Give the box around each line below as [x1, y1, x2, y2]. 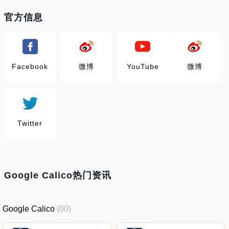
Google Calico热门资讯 [4, 170, 111, 180]
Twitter [17, 119, 43, 127]
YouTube [126, 62, 159, 71]
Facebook [12, 62, 49, 71]
